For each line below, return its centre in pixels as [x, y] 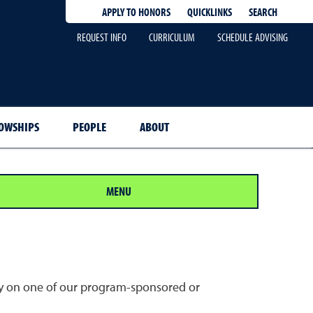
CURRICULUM [172, 37]
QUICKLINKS [209, 12]
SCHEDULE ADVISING [253, 37]
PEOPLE [89, 127]
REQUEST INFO [102, 37]
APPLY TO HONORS [136, 12]
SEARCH [263, 12]
